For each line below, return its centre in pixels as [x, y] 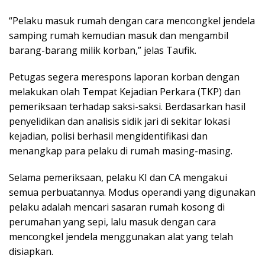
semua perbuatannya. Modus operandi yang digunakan [132, 192]
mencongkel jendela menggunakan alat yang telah [121, 236]
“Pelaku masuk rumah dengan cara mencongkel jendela [132, 20]
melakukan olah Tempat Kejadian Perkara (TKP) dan [125, 91]
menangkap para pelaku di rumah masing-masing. [121, 151]
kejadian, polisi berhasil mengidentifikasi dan [108, 136]
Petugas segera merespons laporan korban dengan [124, 77]
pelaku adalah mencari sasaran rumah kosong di [117, 207]
